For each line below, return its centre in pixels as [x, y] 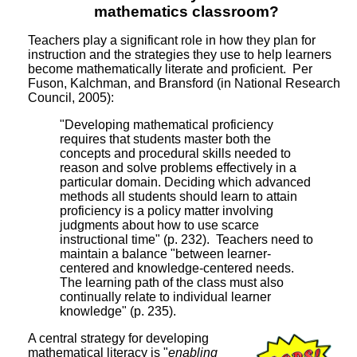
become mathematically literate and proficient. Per [170, 69]
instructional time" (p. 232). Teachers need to [186, 239]
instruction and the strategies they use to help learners [180, 54]
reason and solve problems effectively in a [178, 167]
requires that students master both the [165, 139]
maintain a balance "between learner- [165, 253]
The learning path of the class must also [172, 282]
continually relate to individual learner [165, 296]
